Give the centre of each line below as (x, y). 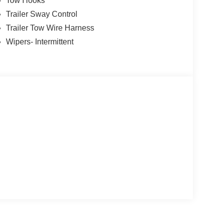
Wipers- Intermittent (39, 42)
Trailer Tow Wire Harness (50, 28)
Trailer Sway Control (41, 14)
